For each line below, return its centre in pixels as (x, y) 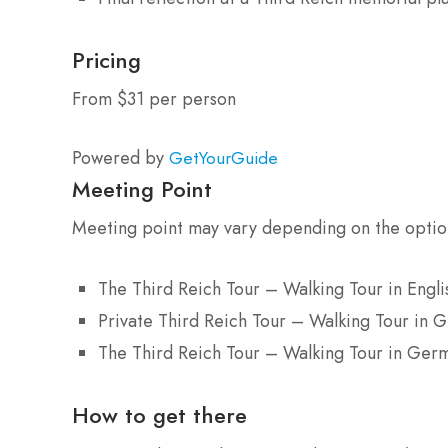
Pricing (106, 60)
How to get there (159, 415)
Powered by (120, 158)
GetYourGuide (223, 158)
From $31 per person (154, 99)
